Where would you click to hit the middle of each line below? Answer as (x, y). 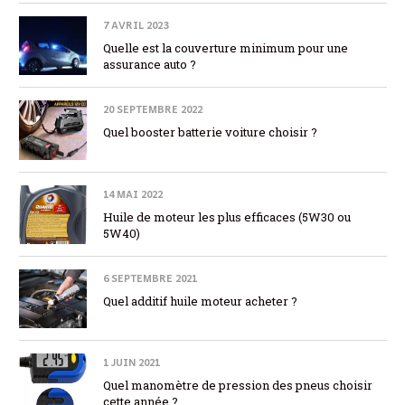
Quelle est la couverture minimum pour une (226, 47)
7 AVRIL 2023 (136, 24)
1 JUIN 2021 (132, 363)
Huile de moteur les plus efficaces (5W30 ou (227, 217)
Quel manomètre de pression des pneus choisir (238, 386)
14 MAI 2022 (133, 193)
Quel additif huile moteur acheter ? (200, 301)
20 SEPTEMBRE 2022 (153, 109)
